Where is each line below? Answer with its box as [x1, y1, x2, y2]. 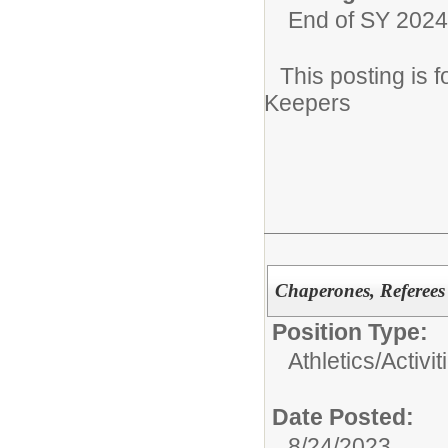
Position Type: [272, 318, 428, 345]
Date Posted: [272, 403, 414, 430]
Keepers [264, 89, 351, 116]
